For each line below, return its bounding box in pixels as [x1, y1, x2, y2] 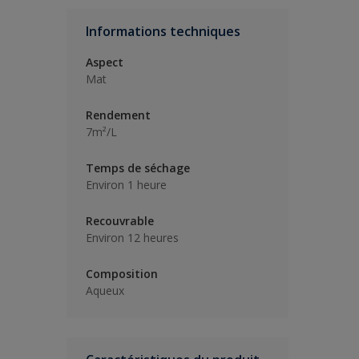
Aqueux [86, 283, 124, 298]
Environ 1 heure [86, 177, 167, 192]
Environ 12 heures [86, 230, 179, 245]
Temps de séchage [86, 160, 190, 175]
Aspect [86, 54, 123, 70]
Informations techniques [86, 22, 240, 40]
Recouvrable [86, 213, 154, 228]
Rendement [86, 107, 151, 123]
